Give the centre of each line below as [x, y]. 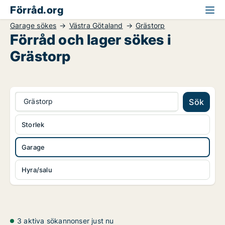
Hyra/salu [37, 170]
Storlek [33, 125]
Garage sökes [33, 25]
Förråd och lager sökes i [90, 40]
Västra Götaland [96, 25]
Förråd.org [37, 10]
